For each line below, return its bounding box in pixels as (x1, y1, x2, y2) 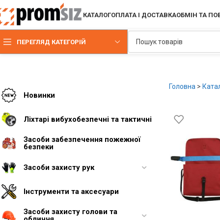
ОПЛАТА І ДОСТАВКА (111, 11, 177, 19)
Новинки (24, 90, 55, 100)
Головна (168, 82, 195, 90)
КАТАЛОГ (83, 11, 111, 19)
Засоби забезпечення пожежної (24, 135, 140, 144)
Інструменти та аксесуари (24, 187, 119, 196)
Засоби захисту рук (24, 163, 94, 172)
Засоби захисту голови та (24, 207, 117, 216)
